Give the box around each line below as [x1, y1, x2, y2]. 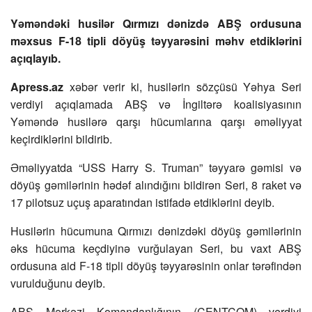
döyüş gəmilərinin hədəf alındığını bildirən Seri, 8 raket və [10, 177, 302, 194]
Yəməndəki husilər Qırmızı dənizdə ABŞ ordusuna [10, 15, 302, 32]
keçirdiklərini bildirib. [10, 131, 112, 148]
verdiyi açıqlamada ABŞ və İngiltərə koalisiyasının [10, 96, 302, 113]
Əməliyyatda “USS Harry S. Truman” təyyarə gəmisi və [10, 159, 302, 176]
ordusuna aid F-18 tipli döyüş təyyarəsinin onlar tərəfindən [10, 258, 302, 274]
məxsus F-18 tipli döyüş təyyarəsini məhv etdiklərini [10, 33, 302, 49]
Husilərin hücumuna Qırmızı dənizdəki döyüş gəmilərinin [10, 223, 302, 240]
